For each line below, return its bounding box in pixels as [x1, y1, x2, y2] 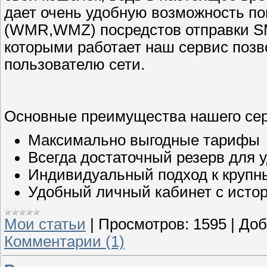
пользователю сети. [4, 56, 145, 73]
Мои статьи [4, 215, 86, 232]
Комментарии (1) [4, 232, 125, 250]
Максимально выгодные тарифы [28, 131, 260, 148]
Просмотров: [98, 215, 189, 232]
